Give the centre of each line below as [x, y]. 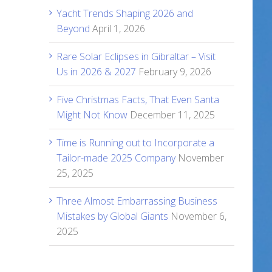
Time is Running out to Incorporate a [135, 143]
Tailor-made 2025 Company [116, 158]
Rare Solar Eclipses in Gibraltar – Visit [136, 56]
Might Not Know [92, 115]
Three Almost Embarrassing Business [137, 201]
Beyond [73, 29]
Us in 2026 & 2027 [96, 72]
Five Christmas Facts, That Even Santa [138, 100]
